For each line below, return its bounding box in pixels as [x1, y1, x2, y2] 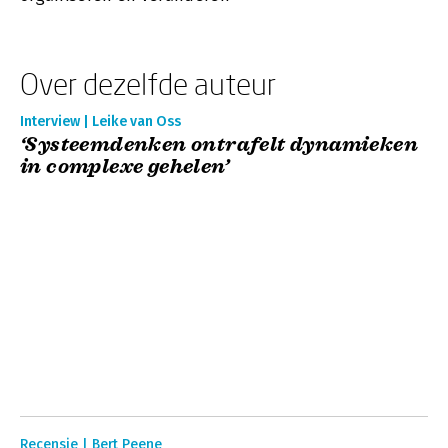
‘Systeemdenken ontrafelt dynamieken [20, 132, 418, 157]
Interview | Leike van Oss [20, 113, 181, 130]
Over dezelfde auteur [20, 66, 276, 101]
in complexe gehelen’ [20, 154, 229, 179]
